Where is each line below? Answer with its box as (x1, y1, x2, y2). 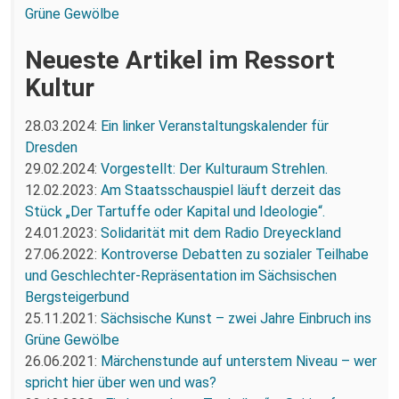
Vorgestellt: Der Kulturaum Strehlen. (101, 159, 328, 177)
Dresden (25, 138, 77, 156)
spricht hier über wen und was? (25, 373, 216, 391)
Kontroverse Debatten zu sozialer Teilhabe (101, 245, 369, 263)
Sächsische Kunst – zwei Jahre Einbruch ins (101, 309, 371, 327)
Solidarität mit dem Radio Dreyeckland (101, 224, 341, 241)
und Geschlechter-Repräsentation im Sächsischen (25, 266, 337, 284)
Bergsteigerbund (25, 288, 129, 305)
